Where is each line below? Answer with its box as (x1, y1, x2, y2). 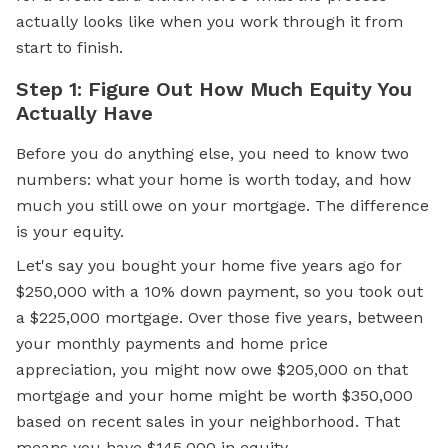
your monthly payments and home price (16, 334, 328, 353)
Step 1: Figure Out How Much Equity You (16, 77, 412, 101)
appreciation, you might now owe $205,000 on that (16, 360, 408, 379)
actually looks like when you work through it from (16, 12, 403, 31)
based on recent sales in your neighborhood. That (16, 412, 400, 431)
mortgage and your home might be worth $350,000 (16, 386, 413, 405)
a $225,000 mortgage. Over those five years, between (16, 308, 423, 327)
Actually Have (16, 101, 153, 125)
